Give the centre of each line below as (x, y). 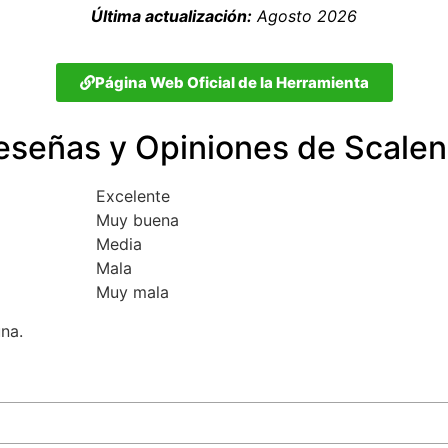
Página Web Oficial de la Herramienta (231, 82)
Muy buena (137, 219)
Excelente (132, 195)
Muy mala (132, 291)
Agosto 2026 (304, 16)
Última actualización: (171, 16)
